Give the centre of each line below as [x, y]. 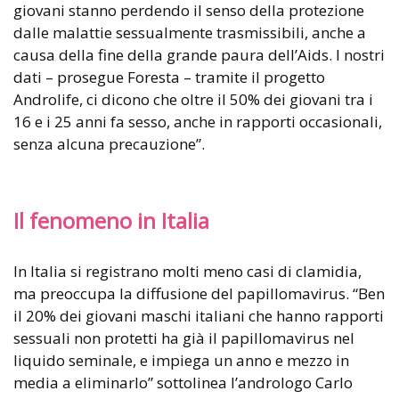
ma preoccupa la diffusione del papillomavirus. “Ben [199, 294]
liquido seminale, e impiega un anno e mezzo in [181, 361]
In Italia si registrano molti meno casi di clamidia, [187, 272]
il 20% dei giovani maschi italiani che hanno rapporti [199, 316]
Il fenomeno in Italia [111, 221]
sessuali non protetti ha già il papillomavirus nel [184, 338]
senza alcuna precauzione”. [109, 144]
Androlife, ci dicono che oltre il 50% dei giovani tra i [193, 100]
